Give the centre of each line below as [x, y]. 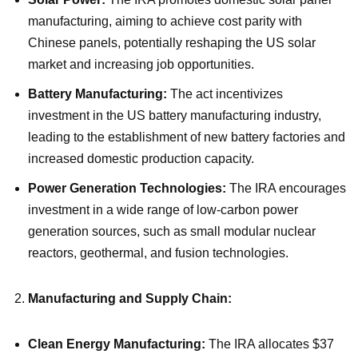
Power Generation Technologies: [127, 188]
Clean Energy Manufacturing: [117, 344]
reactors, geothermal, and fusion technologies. [158, 253]
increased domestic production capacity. [141, 158]
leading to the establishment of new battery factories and [187, 137]
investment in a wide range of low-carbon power [163, 209]
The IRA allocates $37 [270, 344]
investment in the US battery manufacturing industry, [175, 115]
